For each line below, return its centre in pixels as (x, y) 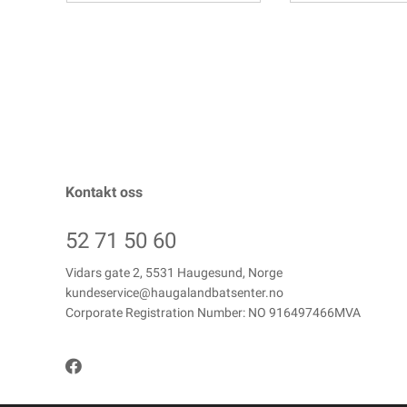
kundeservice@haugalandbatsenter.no (174, 293)
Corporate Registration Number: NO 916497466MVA (213, 313)
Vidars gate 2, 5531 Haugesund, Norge (174, 273)
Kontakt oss (104, 192)
